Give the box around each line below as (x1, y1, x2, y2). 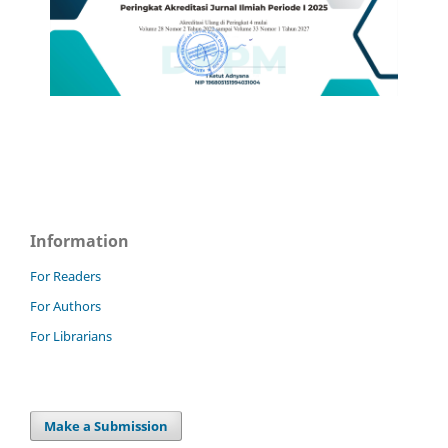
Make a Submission (44, 417, 169, 436)
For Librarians (30, 327, 112, 346)
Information (30, 230, 129, 253)
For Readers (30, 267, 101, 286)
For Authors (30, 297, 101, 316)
